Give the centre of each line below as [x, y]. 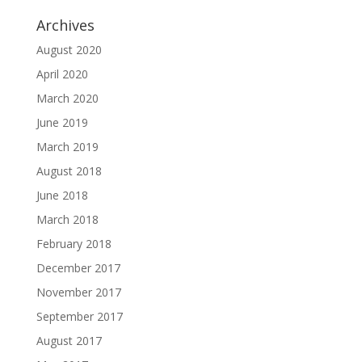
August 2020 [69, 50]
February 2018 [74, 244]
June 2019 [62, 122]
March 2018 [67, 219]
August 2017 [69, 341]
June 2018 [62, 195]
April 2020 [62, 74]
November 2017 [78, 292]
